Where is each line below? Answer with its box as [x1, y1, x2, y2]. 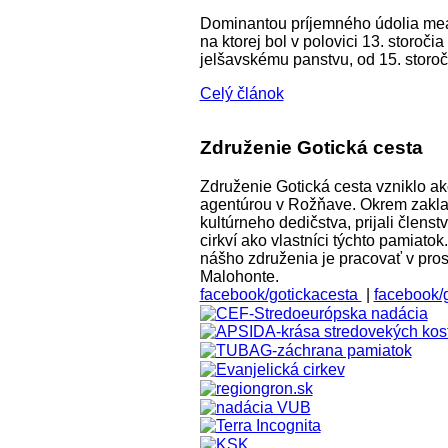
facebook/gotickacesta [199, 285, 362, 303]
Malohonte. [199, 267, 279, 285]
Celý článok [199, 84, 284, 102]
